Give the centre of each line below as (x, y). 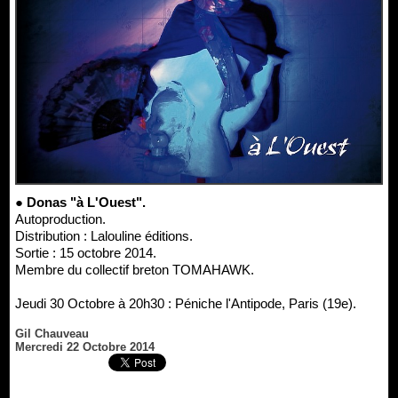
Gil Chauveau (52, 333)
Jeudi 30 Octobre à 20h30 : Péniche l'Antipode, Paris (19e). (186, 303)
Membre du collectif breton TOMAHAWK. (135, 269)
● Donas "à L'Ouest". (84, 202)
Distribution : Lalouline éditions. (104, 235)
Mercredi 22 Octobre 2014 (85, 346)
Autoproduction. (60, 219)
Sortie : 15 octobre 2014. (86, 252)
